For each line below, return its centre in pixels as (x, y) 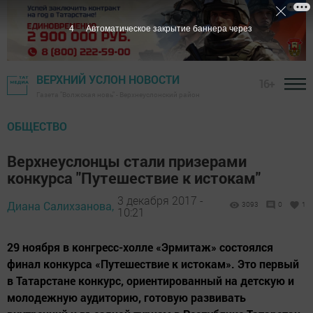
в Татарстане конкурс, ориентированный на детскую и (151, 281)
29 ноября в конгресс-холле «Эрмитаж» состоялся (140, 247)
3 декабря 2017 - (160, 200)
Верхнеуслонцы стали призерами (127, 161)
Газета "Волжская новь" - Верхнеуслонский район (118, 95)
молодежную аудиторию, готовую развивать (126, 298)
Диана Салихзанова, (60, 206)
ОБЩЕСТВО (37, 126)
